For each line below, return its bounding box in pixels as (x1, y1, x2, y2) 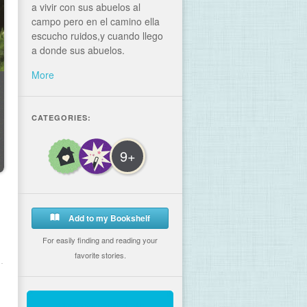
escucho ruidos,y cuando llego (32, 29, 163, 42)
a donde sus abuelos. (32, 43, 125, 57)
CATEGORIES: (32, 112, 91, 123)
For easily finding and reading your (42, 234, 158, 245)
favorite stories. (74, 249, 126, 260)
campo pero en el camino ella (32, 14, 160, 28)
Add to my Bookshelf (66, 212, 150, 224)
